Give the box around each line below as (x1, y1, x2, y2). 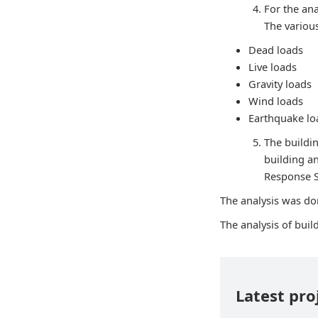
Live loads (248, 60, 297, 75)
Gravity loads (248, 77, 312, 92)
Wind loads (248, 94, 304, 109)
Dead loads (248, 43, 304, 57)
